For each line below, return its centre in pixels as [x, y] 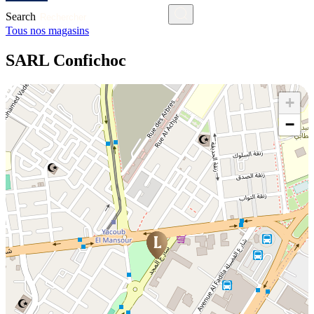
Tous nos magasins [47, 30]
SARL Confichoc [66, 60]
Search [21, 16]
